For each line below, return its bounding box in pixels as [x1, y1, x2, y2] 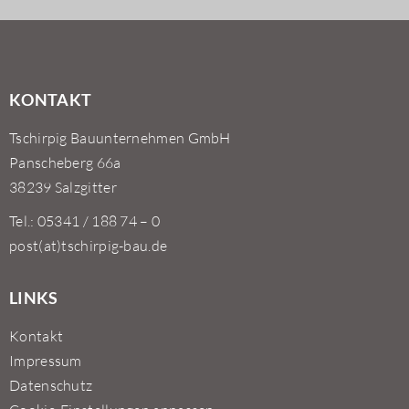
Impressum [9, 351, 82, 370]
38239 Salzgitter [9, 178, 117, 196]
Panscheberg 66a [9, 153, 121, 172]
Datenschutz [9, 376, 93, 394]
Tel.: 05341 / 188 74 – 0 [9, 212, 161, 230]
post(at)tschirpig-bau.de [9, 236, 168, 255]
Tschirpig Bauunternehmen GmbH [9, 129, 231, 147]
